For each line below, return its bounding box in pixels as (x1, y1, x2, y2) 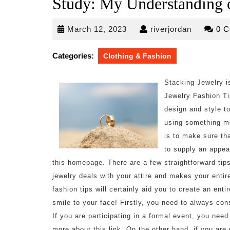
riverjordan (150, 25, 191, 33)
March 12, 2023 (67, 25, 127, 33)
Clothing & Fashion (103, 52, 171, 60)
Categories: (52, 51, 94, 60)
